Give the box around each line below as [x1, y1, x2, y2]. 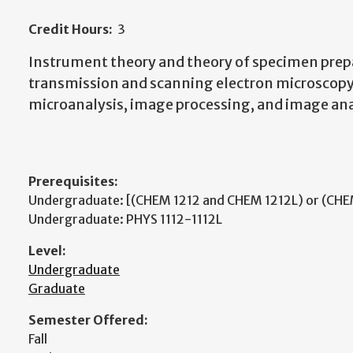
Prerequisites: [28, 173, 118, 189]
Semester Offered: [28, 312, 148, 328]
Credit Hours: [28, 21, 113, 37]
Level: [28, 243, 66, 258]
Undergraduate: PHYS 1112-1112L [28, 211, 222, 227]
